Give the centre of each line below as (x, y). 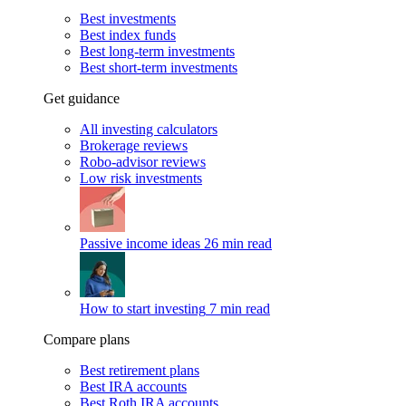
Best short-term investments (159, 68)
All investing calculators (149, 129)
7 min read (240, 309)
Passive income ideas (140, 243)
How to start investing (143, 309)
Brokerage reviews (134, 145)
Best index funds (128, 35)
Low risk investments (141, 178)
